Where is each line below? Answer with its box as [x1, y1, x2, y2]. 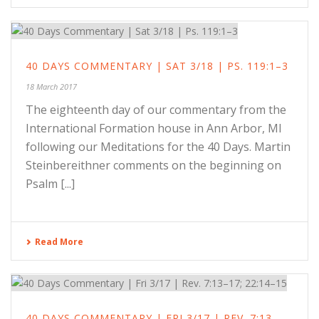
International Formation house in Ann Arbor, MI [26, 120, 282, 136]
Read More [35, 235, 83, 248]
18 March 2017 [26, 80, 77, 92]
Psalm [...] [26, 175, 75, 192]
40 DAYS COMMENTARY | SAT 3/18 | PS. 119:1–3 [26, 58, 288, 73]
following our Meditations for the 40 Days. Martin [26, 138, 291, 155]
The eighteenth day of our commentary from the [26, 101, 286, 117]
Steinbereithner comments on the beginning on [26, 157, 281, 173]
